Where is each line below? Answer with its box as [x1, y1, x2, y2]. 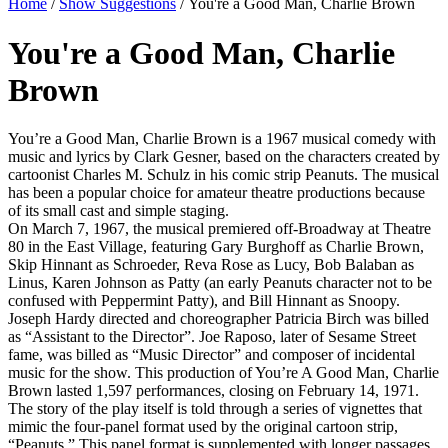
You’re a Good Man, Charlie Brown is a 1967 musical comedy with [8, 130, 436, 148]
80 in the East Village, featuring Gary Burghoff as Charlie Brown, [8, 238, 424, 256]
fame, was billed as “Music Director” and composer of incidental [8, 346, 415, 364]
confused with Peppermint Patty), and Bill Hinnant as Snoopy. [8, 292, 400, 310]
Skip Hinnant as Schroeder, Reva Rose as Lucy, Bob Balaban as [8, 256, 414, 274]
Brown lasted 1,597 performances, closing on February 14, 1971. [8, 382, 419, 400]
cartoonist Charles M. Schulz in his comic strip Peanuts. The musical [8, 166, 439, 184]
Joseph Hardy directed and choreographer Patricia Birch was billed [8, 310, 429, 328]
